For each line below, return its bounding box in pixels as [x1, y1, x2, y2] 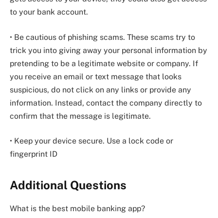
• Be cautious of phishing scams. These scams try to [10, 32, 195, 42]
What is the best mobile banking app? [10, 204, 145, 214]
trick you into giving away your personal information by [10, 45, 207, 55]
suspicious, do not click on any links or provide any [10, 85, 191, 94]
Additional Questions [10, 178, 127, 192]
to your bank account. [10, 7, 88, 17]
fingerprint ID [10, 149, 57, 159]
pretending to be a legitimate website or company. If [10, 58, 198, 68]
